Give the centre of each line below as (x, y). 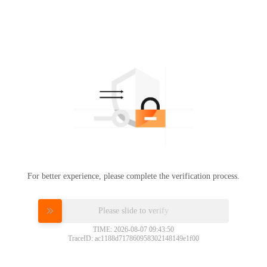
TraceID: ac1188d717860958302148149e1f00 (133, 238)
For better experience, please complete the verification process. (133, 176)
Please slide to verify (133, 210)
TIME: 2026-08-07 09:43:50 (133, 229)
